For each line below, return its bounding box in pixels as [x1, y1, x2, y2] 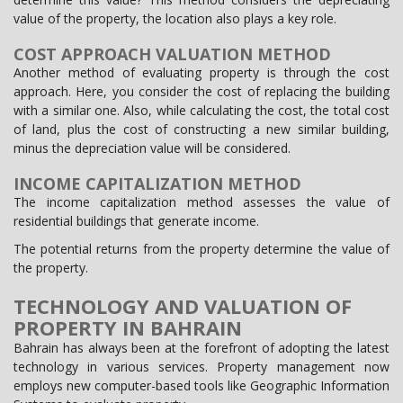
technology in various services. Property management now [13, 357, 390, 375]
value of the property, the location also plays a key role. [13, 9, 344, 27]
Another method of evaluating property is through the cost [13, 63, 390, 81]
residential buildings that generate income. [13, 211, 263, 229]
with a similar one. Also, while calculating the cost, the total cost [13, 101, 390, 119]
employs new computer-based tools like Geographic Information [13, 376, 390, 394]
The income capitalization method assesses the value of [13, 193, 390, 210]
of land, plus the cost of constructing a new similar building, [13, 120, 390, 138]
